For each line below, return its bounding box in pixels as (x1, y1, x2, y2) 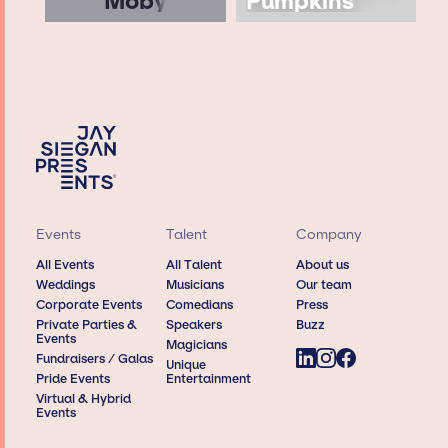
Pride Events (35, 371, 110, 387)
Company (296, 225, 363, 243)
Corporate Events (35, 297, 142, 313)
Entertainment (165, 371, 251, 387)
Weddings (35, 277, 95, 293)
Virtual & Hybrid (35, 391, 131, 407)
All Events (35, 257, 94, 273)
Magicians (165, 337, 227, 353)
